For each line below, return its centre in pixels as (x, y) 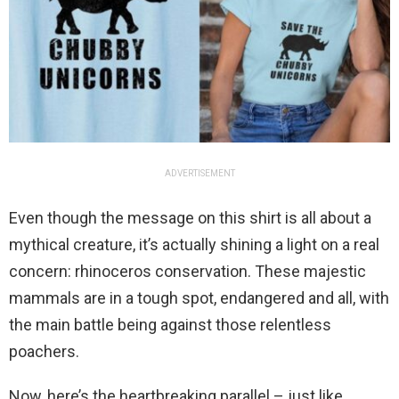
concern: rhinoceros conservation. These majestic (187, 272)
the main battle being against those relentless (170, 325)
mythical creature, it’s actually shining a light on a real (194, 245)
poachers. (44, 352)
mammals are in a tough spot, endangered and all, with (199, 298)
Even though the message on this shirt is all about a (190, 218)
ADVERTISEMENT (199, 174)
